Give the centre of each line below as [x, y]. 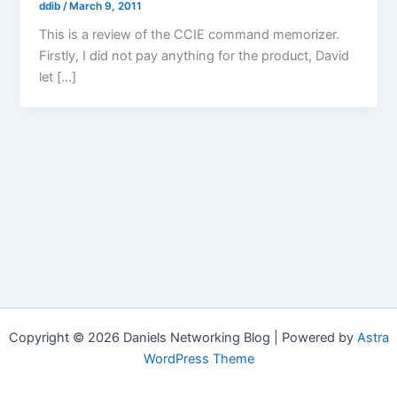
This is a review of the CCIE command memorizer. [190, 35]
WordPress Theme [198, 359]
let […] [58, 78]
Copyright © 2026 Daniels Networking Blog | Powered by [183, 338]
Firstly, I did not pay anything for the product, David [195, 56]
